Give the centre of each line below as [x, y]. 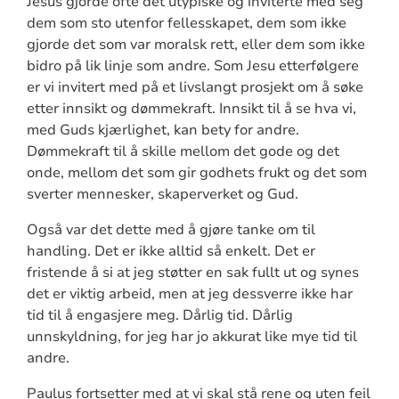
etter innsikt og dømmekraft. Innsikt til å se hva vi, [191, 109]
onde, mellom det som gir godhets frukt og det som [196, 173]
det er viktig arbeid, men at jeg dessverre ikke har [189, 294]
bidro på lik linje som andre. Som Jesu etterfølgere [192, 66]
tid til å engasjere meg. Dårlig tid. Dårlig [159, 316]
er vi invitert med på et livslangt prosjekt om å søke [195, 88]
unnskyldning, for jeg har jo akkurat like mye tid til [191, 337]
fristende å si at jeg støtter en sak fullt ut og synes [192, 273]
